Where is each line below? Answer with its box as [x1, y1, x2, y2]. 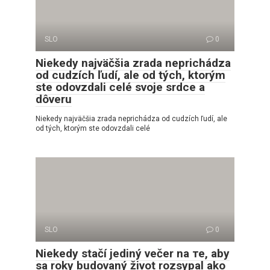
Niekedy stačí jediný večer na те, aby [36, 246, 230, 260]
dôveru [36, 92, 72, 106]
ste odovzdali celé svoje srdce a [36, 80, 205, 94]
